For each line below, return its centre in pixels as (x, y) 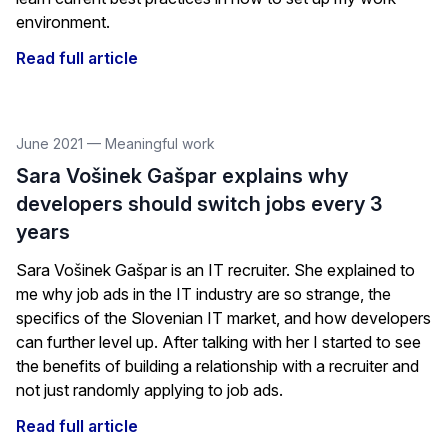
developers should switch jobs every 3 (199, 204)
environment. (63, 22)
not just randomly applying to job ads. (149, 390)
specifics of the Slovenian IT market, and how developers (223, 318)
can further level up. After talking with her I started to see (218, 342)
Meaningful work (160, 143)
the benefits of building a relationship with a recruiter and (217, 366)
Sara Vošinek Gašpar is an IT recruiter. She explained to (215, 270)
